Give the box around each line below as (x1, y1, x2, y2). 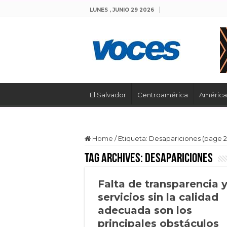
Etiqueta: (118, 134, 149, 142)
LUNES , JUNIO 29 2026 (90, 7, 154, 13)
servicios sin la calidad (98, 191, 218, 203)
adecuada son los (98, 204, 192, 216)
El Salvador (90, 91, 126, 99)
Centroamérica (137, 91, 188, 99)
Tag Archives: (85, 152, 145, 166)
